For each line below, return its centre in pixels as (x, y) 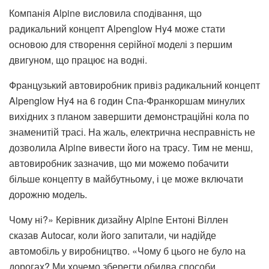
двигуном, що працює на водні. (78, 59)
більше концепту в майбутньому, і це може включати (126, 178)
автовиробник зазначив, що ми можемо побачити (119, 163)
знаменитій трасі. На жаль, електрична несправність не (132, 131)
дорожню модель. (48, 194)
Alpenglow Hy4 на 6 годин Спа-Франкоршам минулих (127, 100)
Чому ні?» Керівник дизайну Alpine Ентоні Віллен (119, 219)
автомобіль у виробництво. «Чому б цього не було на (127, 250)
